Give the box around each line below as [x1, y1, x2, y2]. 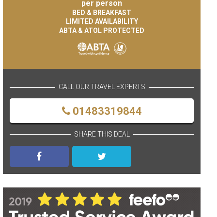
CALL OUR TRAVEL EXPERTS [58, 83, 145, 91]
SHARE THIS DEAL [74, 130, 130, 138]
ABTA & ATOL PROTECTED [59, 26, 145, 34]
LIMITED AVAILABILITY [65, 17, 138, 26]
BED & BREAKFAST [72, 8, 132, 16]
